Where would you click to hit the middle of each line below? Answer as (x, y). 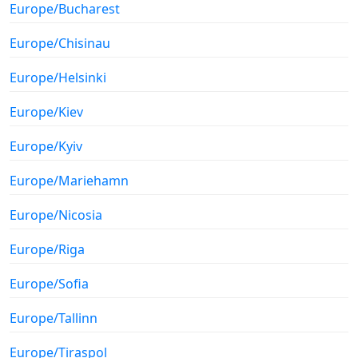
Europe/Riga (47, 250)
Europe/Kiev (46, 112)
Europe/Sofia (49, 284)
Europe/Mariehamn (69, 181)
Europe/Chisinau (60, 44)
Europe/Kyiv (46, 147)
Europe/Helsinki (58, 78)
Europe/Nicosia (56, 215)
